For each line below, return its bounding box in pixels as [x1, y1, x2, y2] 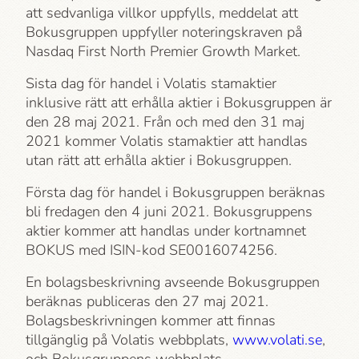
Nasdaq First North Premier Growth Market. [26, 42, 301, 61]
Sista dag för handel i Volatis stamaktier [26, 74, 276, 93]
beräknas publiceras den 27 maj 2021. [26, 292, 268, 311]
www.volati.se [232, 330, 322, 349]
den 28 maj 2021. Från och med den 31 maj [26, 112, 305, 131]
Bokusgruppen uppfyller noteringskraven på [26, 22, 302, 42]
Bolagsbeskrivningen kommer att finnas [26, 311, 276, 330]
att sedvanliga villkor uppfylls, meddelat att [26, 3, 298, 22]
